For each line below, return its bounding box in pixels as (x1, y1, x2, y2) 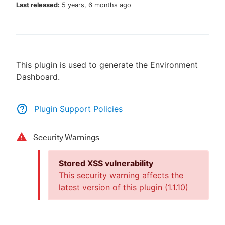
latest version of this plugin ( (59, 182, 168, 192)
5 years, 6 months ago (62, 1, 131, 9)
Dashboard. (16, 72, 60, 82)
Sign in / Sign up (85, 65, 148, 75)
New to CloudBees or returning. (56, 42, 177, 52)
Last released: (16, 1, 60, 9)
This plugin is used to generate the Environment (16, 60, 198, 70)
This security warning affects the (59, 170, 183, 180)
